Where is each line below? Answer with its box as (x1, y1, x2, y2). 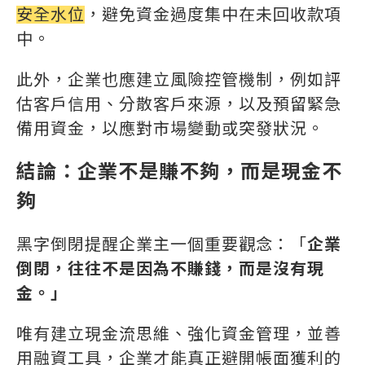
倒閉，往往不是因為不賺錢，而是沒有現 (16, 259, 324, 278)
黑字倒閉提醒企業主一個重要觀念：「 (16, 235, 307, 253)
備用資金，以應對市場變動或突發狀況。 (16, 119, 324, 138)
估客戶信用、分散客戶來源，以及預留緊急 (16, 95, 341, 113)
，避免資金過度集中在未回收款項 (85, 5, 341, 24)
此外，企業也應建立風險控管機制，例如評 (16, 70, 341, 89)
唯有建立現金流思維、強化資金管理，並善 (16, 324, 341, 343)
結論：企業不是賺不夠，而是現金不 (16, 160, 342, 182)
